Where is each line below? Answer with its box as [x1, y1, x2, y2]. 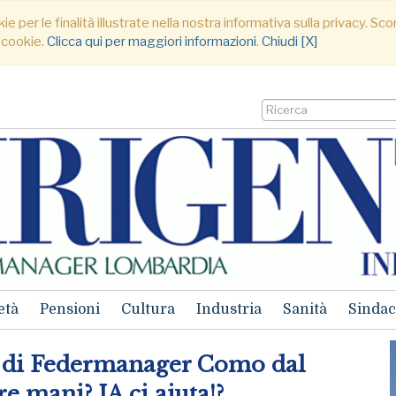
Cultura [121, 301, 175, 317]
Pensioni [40, 301, 100, 317]
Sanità [283, 301, 327, 317]
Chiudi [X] [262, 34, 317, 49]
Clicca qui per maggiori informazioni [47, 34, 256, 49]
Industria [196, 301, 262, 317]
